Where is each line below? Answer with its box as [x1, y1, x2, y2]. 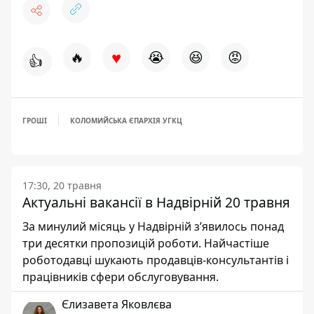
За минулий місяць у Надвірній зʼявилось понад [22, 219, 284, 235]
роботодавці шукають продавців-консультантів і [22, 252, 289, 268]
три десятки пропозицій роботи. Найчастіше [22, 235, 269, 252]
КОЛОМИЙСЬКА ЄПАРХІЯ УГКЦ [70, 116, 182, 126]
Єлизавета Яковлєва [62, 296, 172, 313]
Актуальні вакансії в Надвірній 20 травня [22, 193, 290, 212]
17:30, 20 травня [22, 179, 102, 193]
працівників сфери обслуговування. [22, 269, 219, 285]
